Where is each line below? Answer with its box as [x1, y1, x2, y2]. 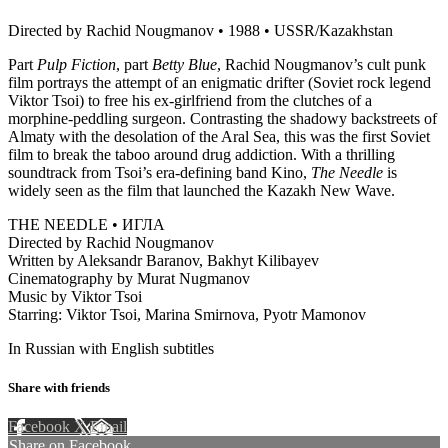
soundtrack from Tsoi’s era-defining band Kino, [8, 163, 311, 181]
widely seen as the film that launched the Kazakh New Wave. [8, 181, 395, 199]
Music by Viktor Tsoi [8, 287, 142, 305]
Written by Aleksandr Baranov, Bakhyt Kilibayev [8, 251, 319, 269]
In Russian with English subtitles [8, 339, 214, 357]
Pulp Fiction [37, 55, 116, 73]
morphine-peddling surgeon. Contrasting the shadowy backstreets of [8, 109, 437, 127]
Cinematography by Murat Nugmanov [8, 269, 250, 287]
